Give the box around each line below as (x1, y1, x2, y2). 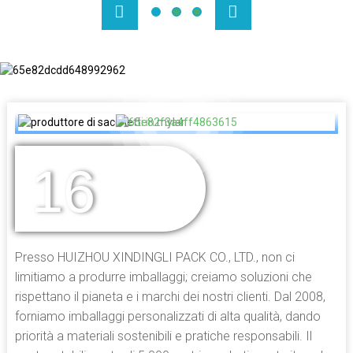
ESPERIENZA (104, 192, 179, 208)
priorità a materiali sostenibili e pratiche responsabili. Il (14, 328, 312, 344)
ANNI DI (104, 175, 150, 191)
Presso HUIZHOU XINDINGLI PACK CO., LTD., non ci (14, 249, 295, 265)
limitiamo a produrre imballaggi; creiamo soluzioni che (14, 269, 312, 284)
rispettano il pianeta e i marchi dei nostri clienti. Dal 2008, (14, 288, 325, 304)
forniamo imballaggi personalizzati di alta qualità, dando (14, 308, 321, 324)
